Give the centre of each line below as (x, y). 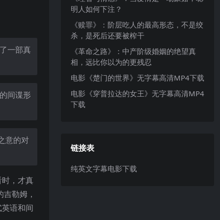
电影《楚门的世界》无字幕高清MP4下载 (137, 77)
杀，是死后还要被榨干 (108, 35)
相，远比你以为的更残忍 (111, 62)
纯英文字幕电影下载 (104, 168)
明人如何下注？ (96, 9)
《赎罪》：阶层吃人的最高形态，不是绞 (137, 24)
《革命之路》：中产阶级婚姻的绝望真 (133, 51)
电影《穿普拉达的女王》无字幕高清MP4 (137, 93)
